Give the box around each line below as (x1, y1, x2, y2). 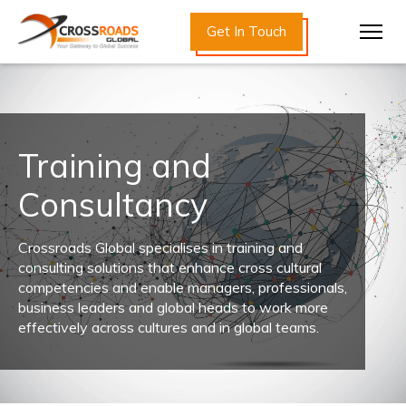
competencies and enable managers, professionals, (18, 278, 347, 296)
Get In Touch (207, 23, 287, 40)
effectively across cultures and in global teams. (18, 318, 319, 336)
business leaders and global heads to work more (18, 298, 328, 316)
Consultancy (18, 184, 208, 225)
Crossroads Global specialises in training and (18, 238, 303, 256)
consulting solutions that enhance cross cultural (18, 258, 322, 276)
